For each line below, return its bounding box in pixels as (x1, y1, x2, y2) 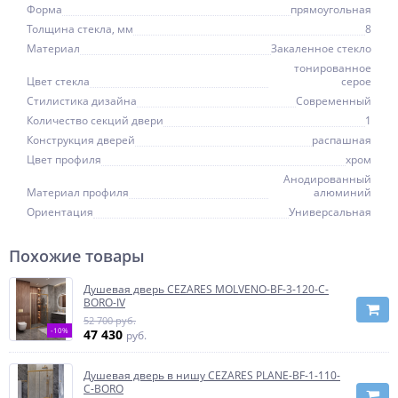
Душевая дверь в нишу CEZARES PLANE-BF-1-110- (84, 368, 340, 383)
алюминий (314, 185, 371, 200)
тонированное (294, 60, 371, 76)
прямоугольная (291, 2, 371, 17)
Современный (296, 93, 371, 108)
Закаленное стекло (271, 41, 371, 56)
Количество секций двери (27, 113, 163, 128)
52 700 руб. (84, 314, 136, 327)
